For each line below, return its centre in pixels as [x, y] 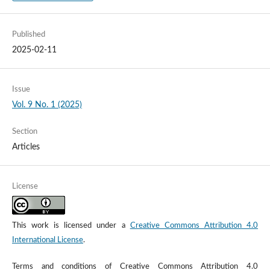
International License [47, 240]
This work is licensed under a [71, 226]
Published [28, 35]
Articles [26, 147]
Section [24, 132]
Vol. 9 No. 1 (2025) [47, 105]
